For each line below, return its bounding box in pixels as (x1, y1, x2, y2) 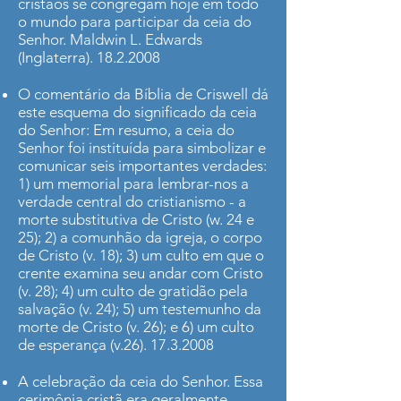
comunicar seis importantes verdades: (18, 157, 267, 175)
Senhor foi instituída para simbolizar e (18, 139, 266, 157)
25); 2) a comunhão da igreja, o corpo (18, 228, 262, 246)
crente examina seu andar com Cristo (18, 264, 263, 282)
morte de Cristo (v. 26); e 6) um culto (18, 318, 254, 336)
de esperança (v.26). (18, 336, 150, 354)
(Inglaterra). (18, 48, 97, 66)
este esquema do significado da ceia (18, 103, 257, 121)
